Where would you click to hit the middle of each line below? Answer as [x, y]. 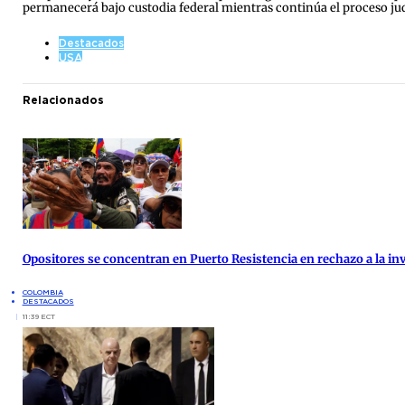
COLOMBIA [42, 292]
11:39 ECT [38, 317]
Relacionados [63, 100]
